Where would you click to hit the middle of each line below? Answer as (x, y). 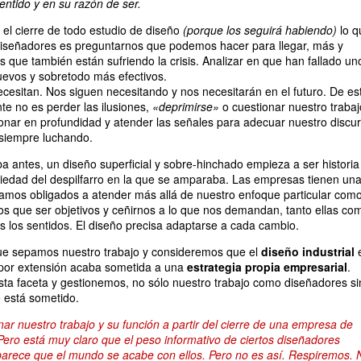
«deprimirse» (186, 106)
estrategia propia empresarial (267, 267)
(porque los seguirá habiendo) (260, 30)
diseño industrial (308, 251)
